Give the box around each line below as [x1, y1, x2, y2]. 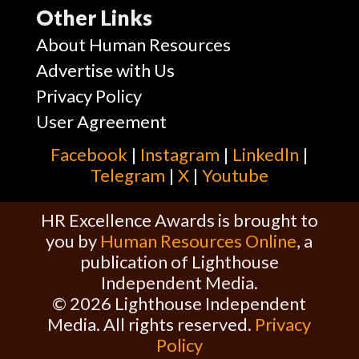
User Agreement [35, 110, 167, 132]
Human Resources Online [100, 229, 297, 252]
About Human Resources [35, 33, 231, 55]
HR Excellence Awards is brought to [40, 208, 318, 231]
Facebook [50, 143, 127, 165]
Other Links [35, 4, 152, 30]
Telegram [90, 163, 165, 186]
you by [46, 229, 101, 252]
